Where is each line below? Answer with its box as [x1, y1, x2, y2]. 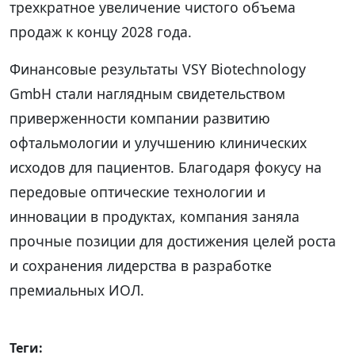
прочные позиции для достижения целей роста [10, 231, 336, 250]
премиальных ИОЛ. [10, 280, 144, 300]
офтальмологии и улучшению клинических [10, 132, 307, 152]
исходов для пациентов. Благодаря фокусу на [10, 157, 322, 177]
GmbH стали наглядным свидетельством [10, 83, 285, 103]
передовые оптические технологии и [10, 181, 265, 201]
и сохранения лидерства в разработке [10, 255, 272, 275]
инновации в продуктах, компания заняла [10, 206, 300, 226]
